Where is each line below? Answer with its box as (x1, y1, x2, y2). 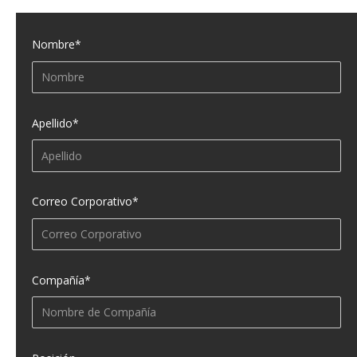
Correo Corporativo (32, 194, 132, 210)
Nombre (32, 37, 75, 53)
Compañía (32, 272, 84, 288)
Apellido (32, 115, 73, 131)
